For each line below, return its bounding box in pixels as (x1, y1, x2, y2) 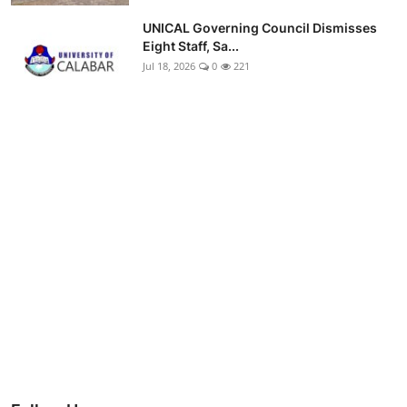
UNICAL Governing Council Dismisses (143, 20, 377, 36)
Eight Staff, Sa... (143, 38, 239, 55)
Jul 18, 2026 (143, 59, 195, 74)
